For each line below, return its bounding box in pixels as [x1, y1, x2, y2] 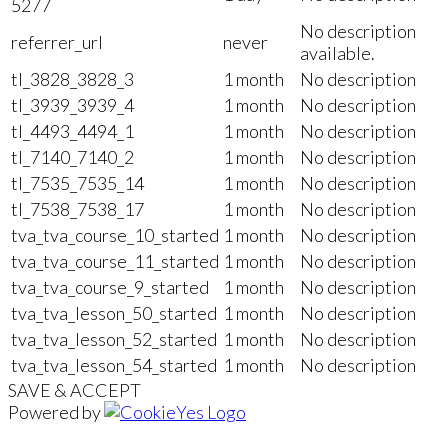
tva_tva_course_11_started [11, 249, 219, 272]
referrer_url [11, 30, 103, 53]
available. [300, 41, 375, 64]
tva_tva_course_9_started [11, 275, 209, 298]
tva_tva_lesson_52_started [11, 327, 217, 350]
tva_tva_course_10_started [11, 223, 219, 246]
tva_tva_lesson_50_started [11, 301, 217, 324]
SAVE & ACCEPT [8, 378, 141, 401]
